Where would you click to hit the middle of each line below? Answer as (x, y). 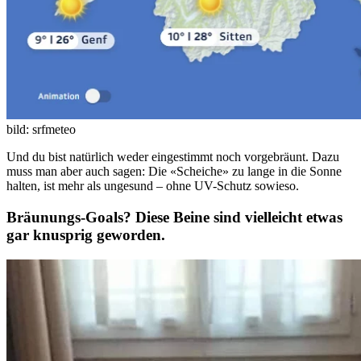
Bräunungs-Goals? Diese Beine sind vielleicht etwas (174, 217)
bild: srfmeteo (41, 130)
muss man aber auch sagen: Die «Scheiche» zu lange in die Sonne (174, 172)
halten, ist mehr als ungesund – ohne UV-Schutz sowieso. (153, 186)
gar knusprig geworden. (86, 234)
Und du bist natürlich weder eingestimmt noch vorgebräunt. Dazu (173, 157)
